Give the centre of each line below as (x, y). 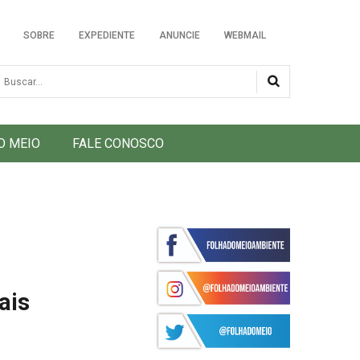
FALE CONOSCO (118, 143)
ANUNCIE (180, 35)
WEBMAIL (245, 35)
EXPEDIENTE (107, 35)
